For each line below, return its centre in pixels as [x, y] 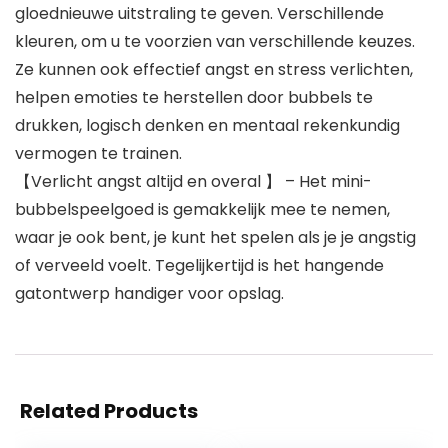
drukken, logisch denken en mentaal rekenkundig [207, 126]
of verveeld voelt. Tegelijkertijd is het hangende [199, 266]
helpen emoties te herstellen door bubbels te [194, 98]
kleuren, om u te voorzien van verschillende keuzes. [215, 42]
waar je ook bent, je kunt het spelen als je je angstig [215, 238]
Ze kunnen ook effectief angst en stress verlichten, [214, 70]
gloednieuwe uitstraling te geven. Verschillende [199, 14]
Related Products [109, 411]
